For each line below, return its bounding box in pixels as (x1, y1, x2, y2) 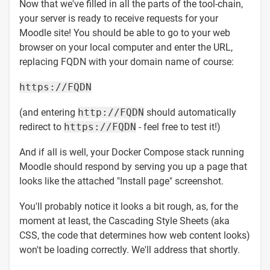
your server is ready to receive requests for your (19, 12, 218, 24)
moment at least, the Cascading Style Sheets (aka (19, 215, 230, 227)
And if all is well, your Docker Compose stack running (19, 146, 244, 158)
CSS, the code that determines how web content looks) (19, 229, 250, 241)
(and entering (19, 106, 78, 118)
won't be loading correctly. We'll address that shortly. (19, 243, 240, 256)
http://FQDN (78, 106, 144, 118)
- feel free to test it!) (136, 121, 221, 133)
